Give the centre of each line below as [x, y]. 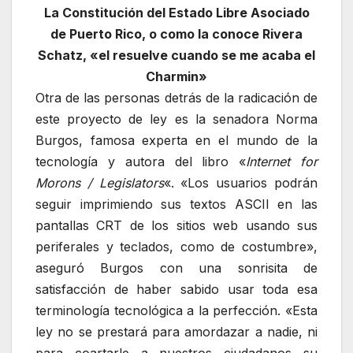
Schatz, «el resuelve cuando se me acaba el [176, 55]
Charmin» [176, 76]
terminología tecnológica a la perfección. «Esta [176, 310]
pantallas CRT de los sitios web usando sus [176, 225]
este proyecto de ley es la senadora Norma [176, 119]
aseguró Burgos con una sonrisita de [176, 268]
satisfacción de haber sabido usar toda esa [176, 289]
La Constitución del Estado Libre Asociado [176, 12]
